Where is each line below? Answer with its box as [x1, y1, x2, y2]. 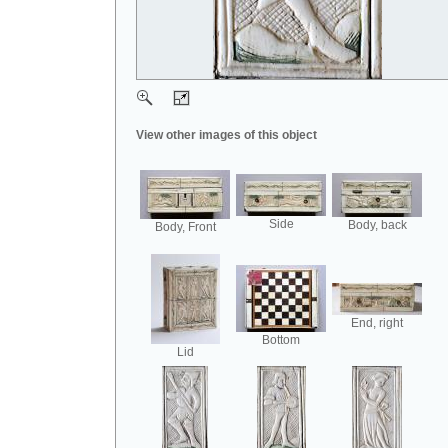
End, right [351, 316, 403, 330]
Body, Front [154, 220, 216, 234]
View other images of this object [136, 128, 317, 142]
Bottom [262, 333, 300, 347]
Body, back [347, 218, 407, 232]
